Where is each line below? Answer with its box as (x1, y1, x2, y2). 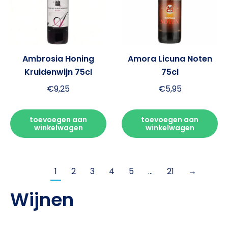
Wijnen (10, 187, 74, 213)
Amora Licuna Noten (127, 53, 212, 65)
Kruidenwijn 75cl (24, 66, 92, 78)
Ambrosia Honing (22, 53, 94, 65)
